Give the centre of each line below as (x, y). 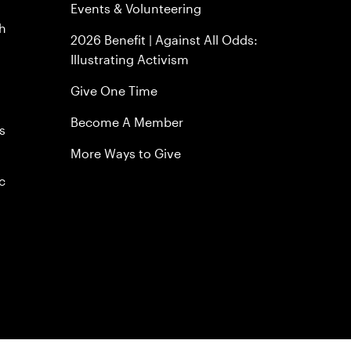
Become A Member (127, 122)
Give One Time (114, 90)
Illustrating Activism (130, 59)
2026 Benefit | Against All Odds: (165, 40)
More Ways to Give (126, 153)
